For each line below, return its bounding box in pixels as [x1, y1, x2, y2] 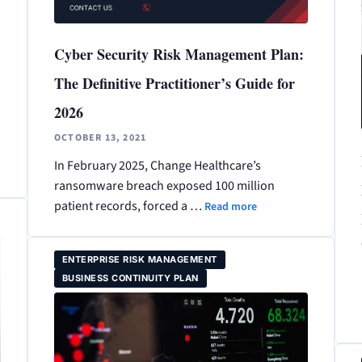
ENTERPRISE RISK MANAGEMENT [61, 253, 217, 265]
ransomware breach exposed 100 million [53, 176, 275, 195]
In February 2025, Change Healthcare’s [53, 156, 261, 175]
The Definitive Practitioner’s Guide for [53, 72, 295, 94]
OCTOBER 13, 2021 [53, 130, 147, 145]
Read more [204, 198, 257, 215]
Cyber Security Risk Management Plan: [53, 43, 304, 65]
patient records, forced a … [53, 196, 204, 215]
